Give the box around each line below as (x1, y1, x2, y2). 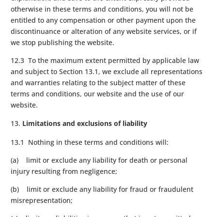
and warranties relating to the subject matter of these (11, 77, 186, 87)
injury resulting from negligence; (11, 166, 118, 176)
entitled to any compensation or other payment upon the (11, 15, 196, 25)
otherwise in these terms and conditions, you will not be (11, 4, 194, 14)
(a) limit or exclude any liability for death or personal (11, 155, 188, 165)
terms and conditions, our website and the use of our (11, 89, 185, 98)
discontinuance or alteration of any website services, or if (11, 26, 197, 36)
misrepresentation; (11, 195, 73, 205)
